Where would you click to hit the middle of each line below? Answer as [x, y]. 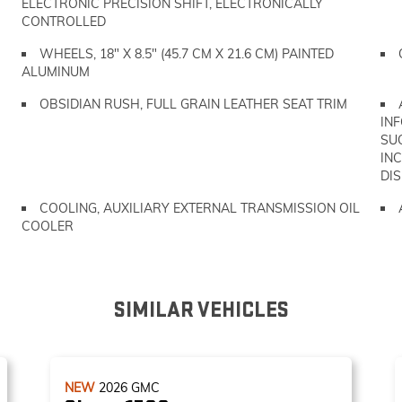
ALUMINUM [56, 72]
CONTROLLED [64, 22]
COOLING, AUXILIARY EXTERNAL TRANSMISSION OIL [200, 208]
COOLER [48, 226]
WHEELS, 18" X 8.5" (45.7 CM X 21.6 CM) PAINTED [187, 54]
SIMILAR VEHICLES [201, 310]
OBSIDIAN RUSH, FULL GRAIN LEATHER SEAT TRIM [193, 104]
